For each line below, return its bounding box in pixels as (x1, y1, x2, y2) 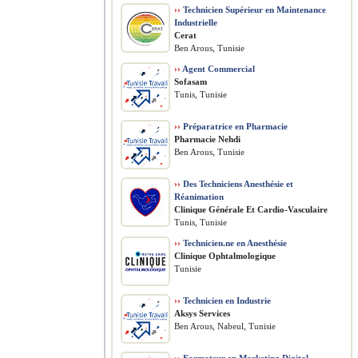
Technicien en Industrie (181, 296, 271, 305)
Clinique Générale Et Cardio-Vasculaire (174, 205, 328, 214)
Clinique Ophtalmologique (174, 251, 276, 261)
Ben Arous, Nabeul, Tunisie (174, 321, 276, 331)
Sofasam (174, 77, 207, 86)
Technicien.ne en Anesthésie (181, 238, 287, 248)
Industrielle (174, 18, 217, 27)
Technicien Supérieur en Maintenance (181, 5, 326, 14)
